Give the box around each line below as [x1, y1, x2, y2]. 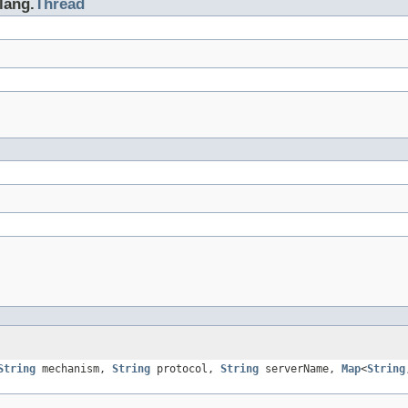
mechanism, [36, 362, 112, 376]
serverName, [259, 362, 342, 376]
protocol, [150, 362, 220, 376]
